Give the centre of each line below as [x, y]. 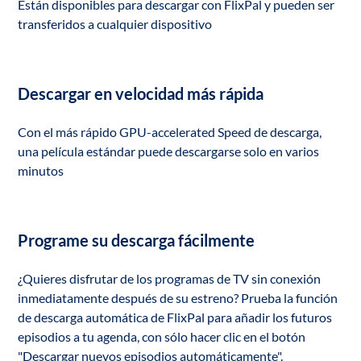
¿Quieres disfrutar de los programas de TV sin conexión [170, 278]
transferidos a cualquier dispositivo [115, 24]
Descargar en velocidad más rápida [141, 93]
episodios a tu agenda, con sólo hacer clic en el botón [162, 336]
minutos [41, 170]
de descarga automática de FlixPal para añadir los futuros [175, 317]
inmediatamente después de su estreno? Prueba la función [178, 298]
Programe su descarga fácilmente [137, 240]
